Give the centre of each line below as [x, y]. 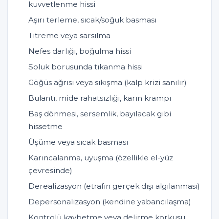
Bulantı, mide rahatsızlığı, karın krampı [100, 98]
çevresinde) [50, 171]
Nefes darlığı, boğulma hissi [80, 51]
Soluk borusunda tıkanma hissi [86, 67]
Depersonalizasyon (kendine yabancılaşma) [110, 202]
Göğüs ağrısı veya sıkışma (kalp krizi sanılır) [108, 83]
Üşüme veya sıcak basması [78, 142]
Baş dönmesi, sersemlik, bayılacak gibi [100, 114]
